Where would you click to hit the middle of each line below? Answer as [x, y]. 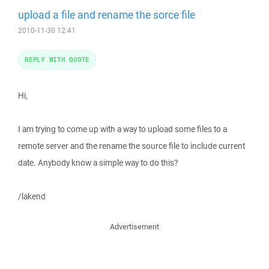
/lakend [32, 196]
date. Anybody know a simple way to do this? [98, 163]
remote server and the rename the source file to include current [131, 146]
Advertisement [134, 227]
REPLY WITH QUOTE [57, 59]
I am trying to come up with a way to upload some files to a [122, 129]
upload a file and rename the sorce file [107, 14]
